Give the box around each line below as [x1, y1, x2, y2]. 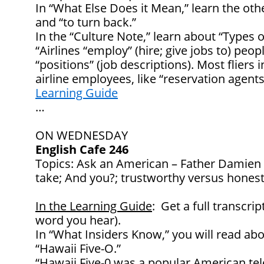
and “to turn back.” [35, 14, 136, 31]
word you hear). [35, 212, 121, 229]
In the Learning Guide [35, 198, 152, 214]
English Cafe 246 [35, 141, 128, 158]
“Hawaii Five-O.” [35, 240, 121, 257]
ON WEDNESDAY [35, 127, 128, 144]
